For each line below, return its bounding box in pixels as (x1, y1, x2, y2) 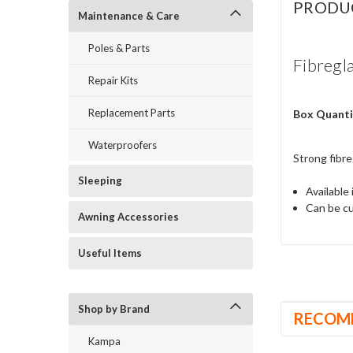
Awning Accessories (78, 210, 179, 223)
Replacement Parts (88, 106, 175, 119)
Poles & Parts (88, 42, 150, 54)
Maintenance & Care (78, 9, 180, 22)
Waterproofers (88, 139, 157, 151)
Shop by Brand (78, 303, 150, 315)
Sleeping (78, 174, 122, 187)
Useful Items (78, 247, 142, 259)
